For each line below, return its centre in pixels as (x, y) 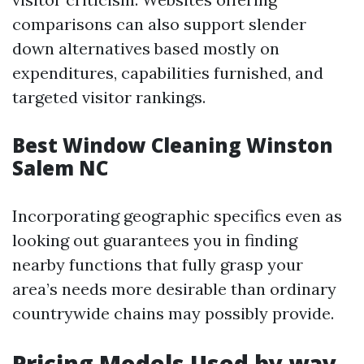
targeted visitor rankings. (109, 97)
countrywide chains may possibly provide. (173, 313)
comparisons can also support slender (159, 24)
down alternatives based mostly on (146, 48)
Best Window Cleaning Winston (173, 145)
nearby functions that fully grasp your (158, 264)
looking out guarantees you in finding (155, 240)
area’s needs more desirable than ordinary (174, 289)
